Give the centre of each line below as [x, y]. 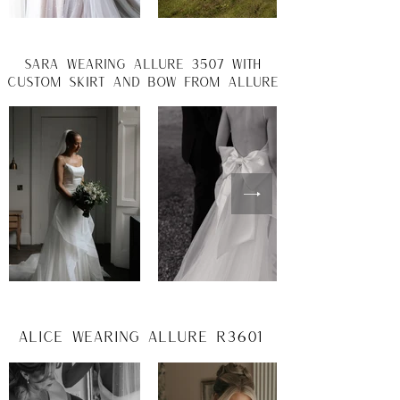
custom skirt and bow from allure [143, 81]
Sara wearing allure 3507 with [143, 63]
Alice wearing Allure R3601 [140, 336]
